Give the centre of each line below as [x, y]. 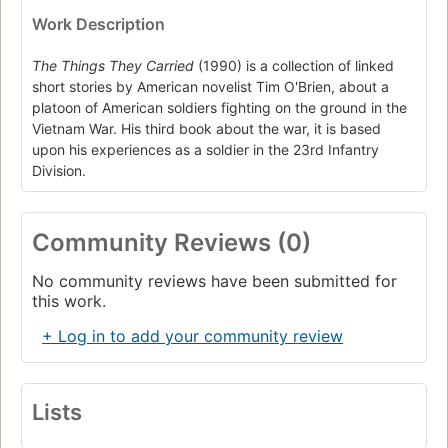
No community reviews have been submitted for [214, 281]
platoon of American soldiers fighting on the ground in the [219, 108]
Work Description [98, 23]
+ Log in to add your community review [192, 336]
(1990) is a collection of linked [294, 66]
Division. [59, 171]
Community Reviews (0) [171, 243]
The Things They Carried [113, 66]
